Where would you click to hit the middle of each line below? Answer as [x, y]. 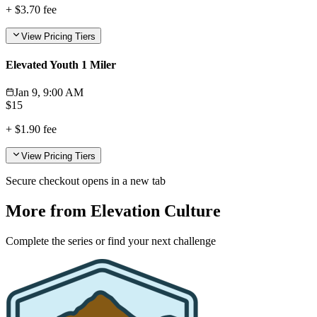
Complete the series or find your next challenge [111, 241]
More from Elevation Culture [113, 211]
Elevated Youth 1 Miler [61, 64]
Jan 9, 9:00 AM [49, 93]
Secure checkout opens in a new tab [86, 181]
